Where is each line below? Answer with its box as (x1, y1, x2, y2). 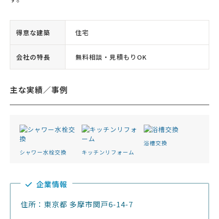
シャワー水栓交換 (20, 148, 66, 156)
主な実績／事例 (10, 84, 68, 96)
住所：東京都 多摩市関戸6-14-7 (21, 199, 133, 210)
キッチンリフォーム (81, 148, 134, 156)
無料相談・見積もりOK (75, 52, 147, 62)
